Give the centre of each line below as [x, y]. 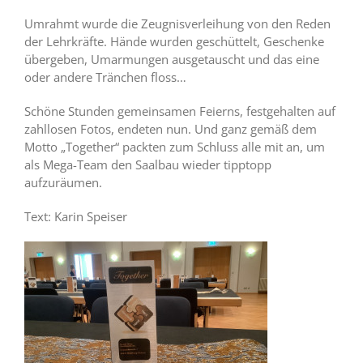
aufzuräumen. [63, 183]
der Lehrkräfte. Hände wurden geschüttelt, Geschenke [174, 42]
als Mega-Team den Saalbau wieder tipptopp [148, 165]
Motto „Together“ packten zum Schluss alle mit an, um [175, 147]
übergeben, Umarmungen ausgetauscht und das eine [172, 60]
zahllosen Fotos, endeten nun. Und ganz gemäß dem [171, 129]
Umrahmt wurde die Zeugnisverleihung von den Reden [177, 24]
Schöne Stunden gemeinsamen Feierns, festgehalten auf [180, 111]
